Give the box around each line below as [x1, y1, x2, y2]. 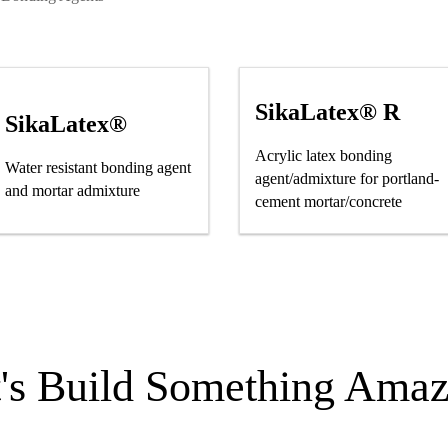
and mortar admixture [5, 181, 140, 199]
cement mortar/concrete [255, 193, 402, 210]
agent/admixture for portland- [255, 170, 439, 187]
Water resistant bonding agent [5, 158, 191, 176]
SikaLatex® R [255, 99, 400, 125]
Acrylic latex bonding [255, 147, 392, 164]
